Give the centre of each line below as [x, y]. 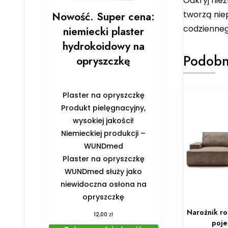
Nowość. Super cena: [104, 17]
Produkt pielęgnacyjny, [104, 108]
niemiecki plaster [103, 31]
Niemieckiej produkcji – [104, 133]
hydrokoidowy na [103, 46]
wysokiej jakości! [104, 120]
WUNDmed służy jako [104, 171]
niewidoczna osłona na [103, 184]
